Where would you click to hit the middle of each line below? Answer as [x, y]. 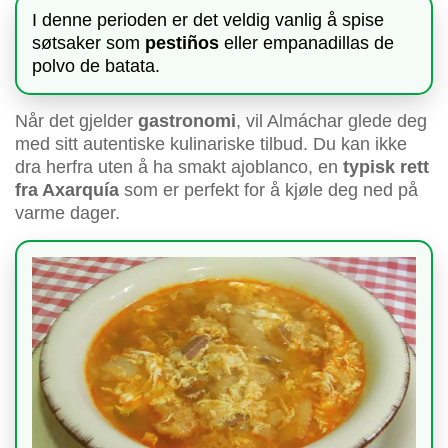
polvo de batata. [96, 66]
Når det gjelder [76, 121]
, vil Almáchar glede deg [331, 121]
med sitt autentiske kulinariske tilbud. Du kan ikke [211, 144]
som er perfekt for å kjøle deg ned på [268, 190]
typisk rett [386, 167]
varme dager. [67, 213]
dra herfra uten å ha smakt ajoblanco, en [179, 167]
